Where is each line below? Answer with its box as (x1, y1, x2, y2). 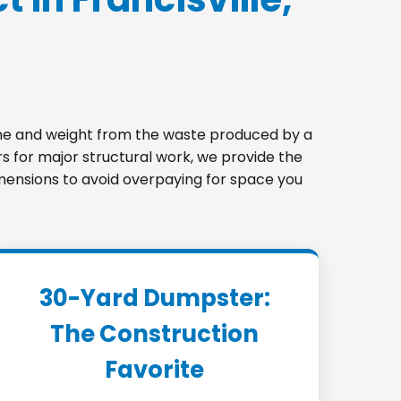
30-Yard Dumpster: (38, 282, 270, 314)
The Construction (50, 318, 260, 350)
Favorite (105, 354, 205, 386)
